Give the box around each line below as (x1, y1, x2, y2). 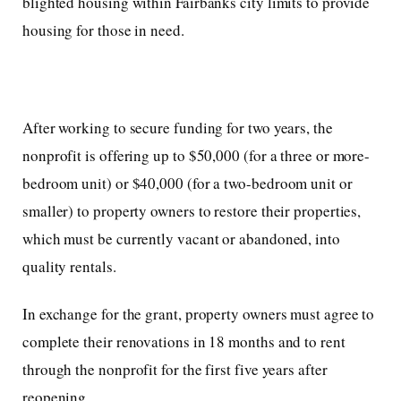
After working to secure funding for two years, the (22, 117, 333, 139)
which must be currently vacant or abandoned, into (22, 228, 340, 250)
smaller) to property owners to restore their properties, (22, 200, 362, 222)
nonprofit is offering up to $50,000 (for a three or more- (22, 145, 371, 166)
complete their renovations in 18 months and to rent (22, 331, 346, 353)
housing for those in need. (22, 20, 184, 41)
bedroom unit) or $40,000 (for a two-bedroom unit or (22, 173, 353, 194)
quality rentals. (22, 256, 116, 277)
